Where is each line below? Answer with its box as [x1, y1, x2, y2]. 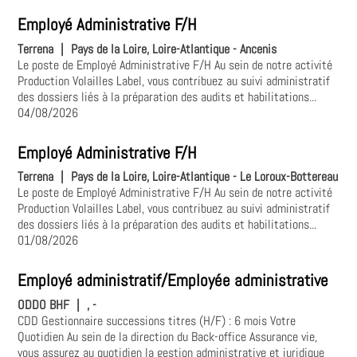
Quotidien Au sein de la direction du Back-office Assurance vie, [18, 328, 318, 345]
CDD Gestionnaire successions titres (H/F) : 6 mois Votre [18, 312, 296, 329]
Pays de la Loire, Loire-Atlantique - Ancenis [71, 40, 277, 57]
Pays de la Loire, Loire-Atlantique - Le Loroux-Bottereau [71, 168, 339, 186]
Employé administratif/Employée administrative [18, 270, 329, 292]
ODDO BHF [18, 296, 70, 313]
